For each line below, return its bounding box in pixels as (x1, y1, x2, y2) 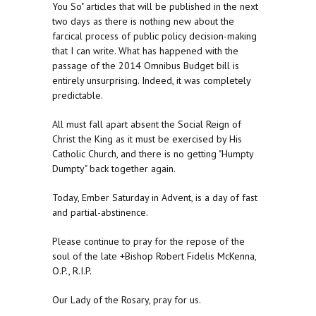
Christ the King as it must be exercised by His (52, 133, 242, 146)
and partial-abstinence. (52, 206, 148, 219)
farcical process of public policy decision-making (52, 30, 257, 43)
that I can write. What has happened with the (52, 44, 238, 58)
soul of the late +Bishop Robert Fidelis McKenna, (52, 250, 256, 263)
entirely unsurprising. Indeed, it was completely (52, 74, 250, 87)
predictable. (52, 89, 103, 102)
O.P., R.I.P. (52, 265, 92, 278)
